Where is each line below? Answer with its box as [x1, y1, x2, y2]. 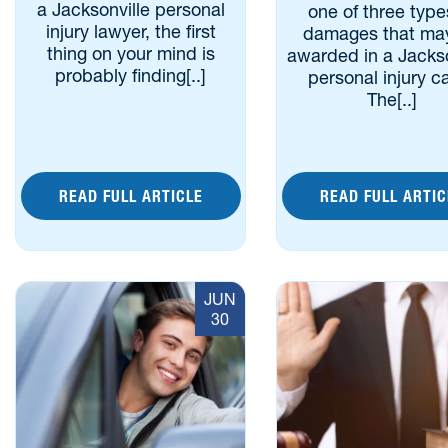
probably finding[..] [55, 64, 207, 87]
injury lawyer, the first [45, 20, 216, 43]
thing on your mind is [46, 42, 215, 65]
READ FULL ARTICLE [58, 186, 203, 206]
